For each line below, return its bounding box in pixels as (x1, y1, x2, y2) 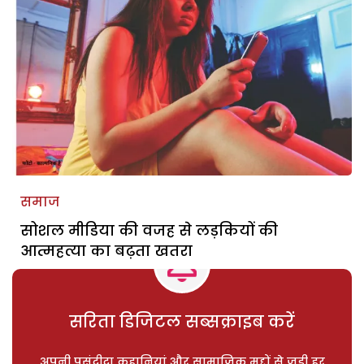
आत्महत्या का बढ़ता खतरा (20, 240, 193, 261)
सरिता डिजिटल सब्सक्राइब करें (69, 310, 295, 333)
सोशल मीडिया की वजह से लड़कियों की (20, 219, 278, 240)
